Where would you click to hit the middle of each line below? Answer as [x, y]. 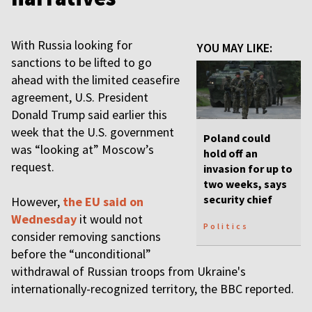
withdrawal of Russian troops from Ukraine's [128, 271]
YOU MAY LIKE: [235, 48]
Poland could [237, 138]
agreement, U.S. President [80, 97]
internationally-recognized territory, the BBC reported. [153, 289]
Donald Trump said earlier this [89, 115]
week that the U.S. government [93, 132]
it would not [110, 219]
